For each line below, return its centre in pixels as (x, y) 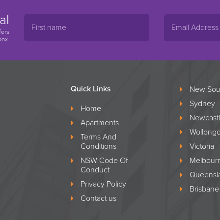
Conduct (95, 170)
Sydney (202, 103)
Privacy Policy (103, 184)
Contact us (98, 198)
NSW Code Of (104, 160)
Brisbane (204, 189)
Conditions (98, 146)
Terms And (98, 137)
